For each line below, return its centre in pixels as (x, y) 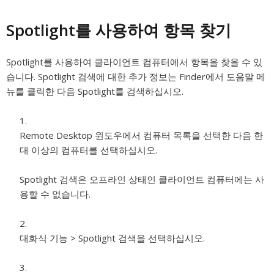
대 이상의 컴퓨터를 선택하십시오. (88, 150)
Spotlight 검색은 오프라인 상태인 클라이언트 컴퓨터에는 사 (142, 179)
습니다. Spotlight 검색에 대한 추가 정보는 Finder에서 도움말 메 (136, 76)
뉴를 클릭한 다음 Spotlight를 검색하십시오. (95, 91)
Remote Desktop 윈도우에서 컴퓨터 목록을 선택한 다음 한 (141, 135)
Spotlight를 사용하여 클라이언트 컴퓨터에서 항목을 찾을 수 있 (134, 62)
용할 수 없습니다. (55, 194)
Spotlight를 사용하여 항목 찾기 (119, 30)
